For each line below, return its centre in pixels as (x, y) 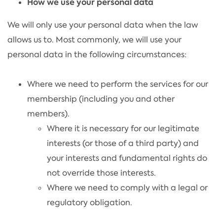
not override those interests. (101, 173)
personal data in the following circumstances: (97, 54)
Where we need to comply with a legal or (127, 187)
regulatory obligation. (90, 202)
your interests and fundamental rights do (127, 158)
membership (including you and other (101, 99)
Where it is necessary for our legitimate (123, 128)
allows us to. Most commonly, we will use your (94, 39)
